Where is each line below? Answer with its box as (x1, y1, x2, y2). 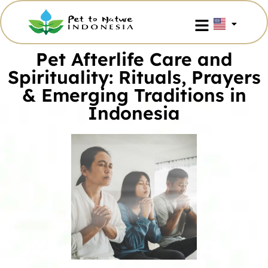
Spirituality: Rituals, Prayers (7, 66, 261, 89)
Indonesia (88, 102, 180, 124)
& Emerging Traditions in (22, 84, 246, 106)
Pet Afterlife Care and (36, 48, 232, 71)
